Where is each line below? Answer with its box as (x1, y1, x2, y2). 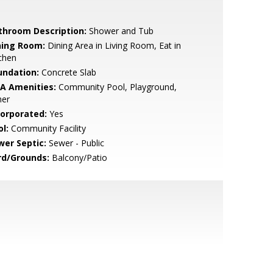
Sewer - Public (46, 137, 104, 149)
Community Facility (8, 122, 86, 134)
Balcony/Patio (49, 152, 107, 163)
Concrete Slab (38, 66, 96, 78)
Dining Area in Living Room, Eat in (44, 40, 181, 51)
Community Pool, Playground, (55, 81, 177, 93)
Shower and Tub (86, 25, 154, 37)
